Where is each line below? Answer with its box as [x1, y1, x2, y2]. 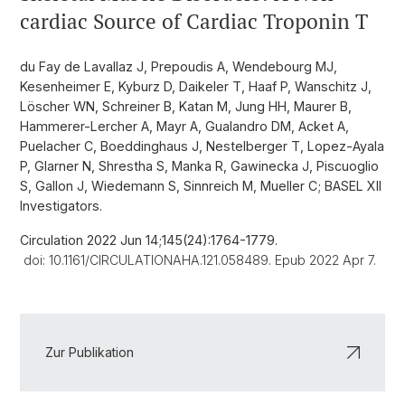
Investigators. [20, 198, 102, 213]
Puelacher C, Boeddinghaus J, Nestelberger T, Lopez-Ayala [20, 138, 384, 154]
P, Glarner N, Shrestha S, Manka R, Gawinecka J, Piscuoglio [20, 158, 379, 174]
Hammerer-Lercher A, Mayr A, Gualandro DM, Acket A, [20, 118, 349, 134]
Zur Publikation [45, 344, 134, 360]
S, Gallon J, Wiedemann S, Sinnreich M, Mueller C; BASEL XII [20, 178, 381, 193]
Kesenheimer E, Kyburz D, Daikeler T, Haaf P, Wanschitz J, [20, 79, 372, 94]
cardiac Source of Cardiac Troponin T [20, 7, 368, 35]
